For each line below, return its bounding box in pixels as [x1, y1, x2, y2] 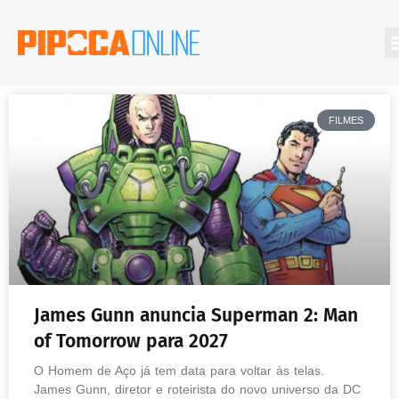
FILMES [328, 114, 363, 126]
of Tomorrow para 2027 [34, 330, 233, 353]
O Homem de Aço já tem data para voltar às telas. [34, 363, 324, 378]
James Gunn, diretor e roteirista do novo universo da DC [34, 382, 361, 396]
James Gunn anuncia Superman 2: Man [34, 304, 358, 327]
